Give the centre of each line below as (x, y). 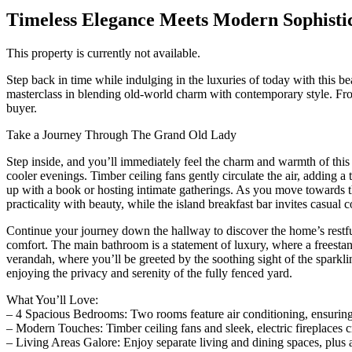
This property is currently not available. (103, 53)
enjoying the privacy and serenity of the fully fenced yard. (149, 273)
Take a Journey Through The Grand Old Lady (121, 134)
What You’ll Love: (52, 299)
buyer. (22, 108)
